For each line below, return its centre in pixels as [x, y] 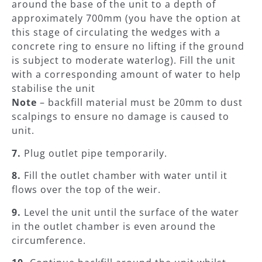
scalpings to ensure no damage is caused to [120, 117]
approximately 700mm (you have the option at [126, 18]
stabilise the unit [54, 89]
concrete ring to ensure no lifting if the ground [128, 46]
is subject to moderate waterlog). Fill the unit [124, 61]
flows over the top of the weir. [86, 190]
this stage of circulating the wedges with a [116, 32]
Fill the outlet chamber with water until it [124, 176]
